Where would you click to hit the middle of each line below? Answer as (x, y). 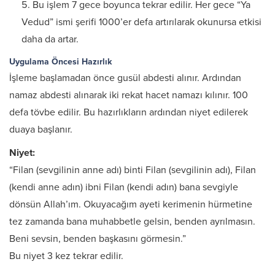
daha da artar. (50, 39)
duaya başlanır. (41, 130)
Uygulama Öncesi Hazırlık (60, 62)
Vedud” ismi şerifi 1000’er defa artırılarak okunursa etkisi (141, 22)
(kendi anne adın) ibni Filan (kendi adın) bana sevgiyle (124, 187)
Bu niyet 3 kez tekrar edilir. (66, 256)
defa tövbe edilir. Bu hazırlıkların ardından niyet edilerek (129, 112)
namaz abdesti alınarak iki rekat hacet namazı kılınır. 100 (129, 95)
